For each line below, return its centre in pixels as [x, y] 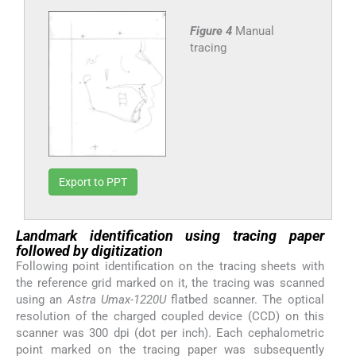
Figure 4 [212, 31]
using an [42, 300]
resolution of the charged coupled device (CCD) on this [170, 317]
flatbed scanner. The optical [245, 300]
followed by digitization [89, 251]
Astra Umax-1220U [117, 300]
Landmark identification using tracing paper [170, 236]
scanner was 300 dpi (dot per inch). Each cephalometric [170, 333]
